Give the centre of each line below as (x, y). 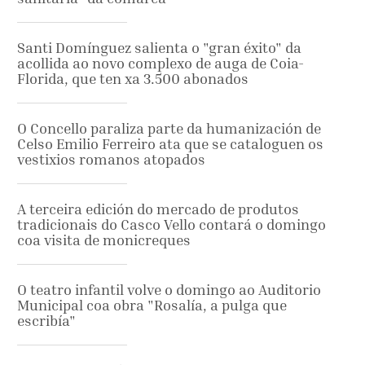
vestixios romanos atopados (111, 159)
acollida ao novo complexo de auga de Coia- (161, 63)
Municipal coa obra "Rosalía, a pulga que (152, 305)
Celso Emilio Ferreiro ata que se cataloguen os (170, 143)
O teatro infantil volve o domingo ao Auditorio (169, 289)
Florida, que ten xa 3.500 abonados (133, 78)
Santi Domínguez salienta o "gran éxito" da (159, 47)
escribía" (46, 320)
